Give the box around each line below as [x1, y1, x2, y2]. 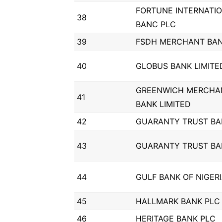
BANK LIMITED [136, 99, 191, 109]
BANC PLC [136, 19, 176, 29]
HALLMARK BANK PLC [136, 196, 220, 206]
